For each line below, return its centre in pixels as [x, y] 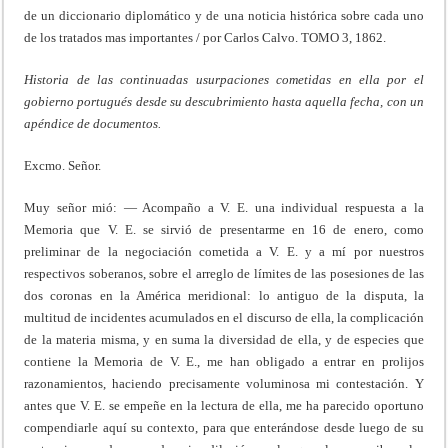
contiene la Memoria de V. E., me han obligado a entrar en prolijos [224, 361]
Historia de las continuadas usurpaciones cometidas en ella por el [224, 79]
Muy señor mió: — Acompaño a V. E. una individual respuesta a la [224, 207]
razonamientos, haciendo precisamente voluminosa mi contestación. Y [224, 383]
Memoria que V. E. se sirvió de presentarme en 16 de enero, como [224, 229]
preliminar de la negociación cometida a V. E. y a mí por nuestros [224, 251]
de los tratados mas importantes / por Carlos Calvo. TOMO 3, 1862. [205, 37]
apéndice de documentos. [93, 123]
